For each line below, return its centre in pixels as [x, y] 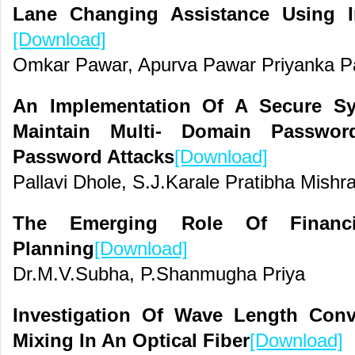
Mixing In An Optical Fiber [131, 341]
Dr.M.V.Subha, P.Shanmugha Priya [159, 274]
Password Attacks [94, 157]
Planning [53, 249]
